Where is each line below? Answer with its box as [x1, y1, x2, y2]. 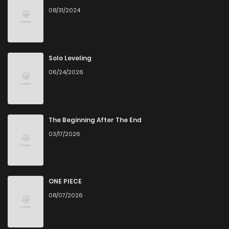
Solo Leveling [49, 54, 91, 62]
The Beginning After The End [49, 115, 142, 124]
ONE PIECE [49, 177, 82, 186]
